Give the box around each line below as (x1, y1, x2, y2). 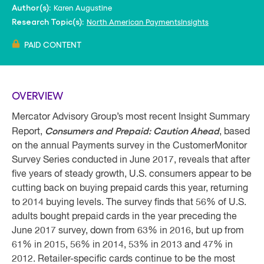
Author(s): (12, 4, 51, 12)
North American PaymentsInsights (87, 17, 209, 26)
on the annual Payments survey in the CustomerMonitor (12, 141, 247, 151)
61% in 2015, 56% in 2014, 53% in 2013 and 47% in (12, 240, 233, 250)
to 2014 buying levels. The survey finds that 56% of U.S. (12, 198, 246, 207)
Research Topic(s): (12, 18, 84, 26)
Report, (12, 127, 45, 137)
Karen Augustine (54, 3, 112, 12)
